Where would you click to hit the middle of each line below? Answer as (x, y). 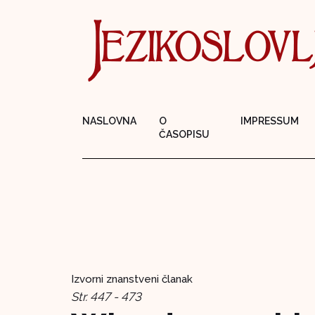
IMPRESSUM (270, 121)
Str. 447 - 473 (106, 297)
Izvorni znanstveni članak (132, 279)
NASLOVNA (109, 121)
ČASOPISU (184, 134)
